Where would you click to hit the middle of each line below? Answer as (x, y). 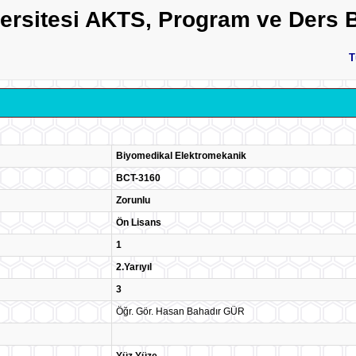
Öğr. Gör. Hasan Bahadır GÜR (180, 311)
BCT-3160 (138, 178)
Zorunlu (133, 200)
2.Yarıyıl (134, 267)
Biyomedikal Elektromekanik (181, 156)
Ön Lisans (139, 222)
